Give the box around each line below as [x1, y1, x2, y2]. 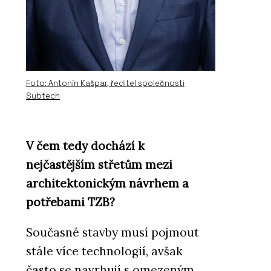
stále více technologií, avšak [26, 244, 183, 259]
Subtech [26, 90, 60, 101]
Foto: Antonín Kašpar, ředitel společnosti [26, 77, 184, 88]
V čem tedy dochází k [26, 139, 145, 154]
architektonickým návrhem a [26, 176, 189, 191]
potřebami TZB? [26, 195, 115, 210]
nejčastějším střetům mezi [26, 157, 172, 172]
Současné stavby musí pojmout [26, 225, 199, 240]
